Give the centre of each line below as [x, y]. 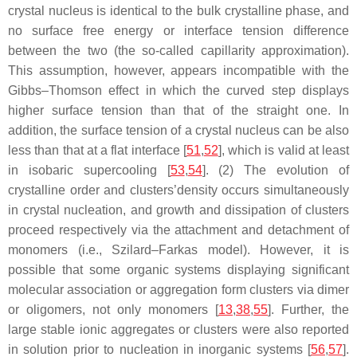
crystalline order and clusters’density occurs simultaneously [178, 190]
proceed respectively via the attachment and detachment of [178, 229]
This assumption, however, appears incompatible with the [178, 70]
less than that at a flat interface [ [97, 150]
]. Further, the [308, 309]
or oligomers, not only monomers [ [113, 309]
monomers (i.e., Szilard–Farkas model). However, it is [178, 249]
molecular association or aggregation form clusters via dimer [178, 289]
